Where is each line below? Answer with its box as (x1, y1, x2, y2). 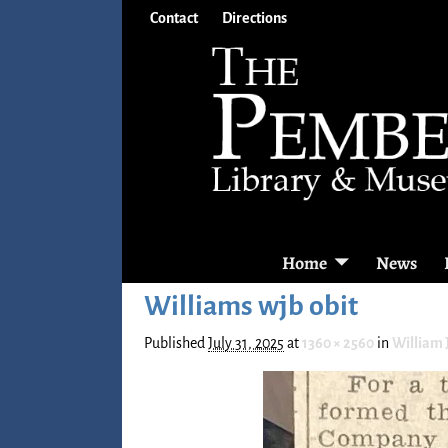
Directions (222, 9, 287, 26)
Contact (150, 9, 198, 26)
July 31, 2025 (208, 334, 284, 351)
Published (144, 334, 208, 351)
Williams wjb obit (144, 291, 358, 322)
